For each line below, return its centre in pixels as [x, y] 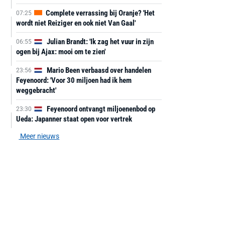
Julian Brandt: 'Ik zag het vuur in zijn [99, 42]
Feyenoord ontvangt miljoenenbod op [100, 109]
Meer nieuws [39, 136]
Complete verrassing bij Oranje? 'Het [99, 13]
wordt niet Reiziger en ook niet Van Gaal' [76, 23]
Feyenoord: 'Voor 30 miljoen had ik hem [74, 80]
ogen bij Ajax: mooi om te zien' [61, 52]
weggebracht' [36, 90]
